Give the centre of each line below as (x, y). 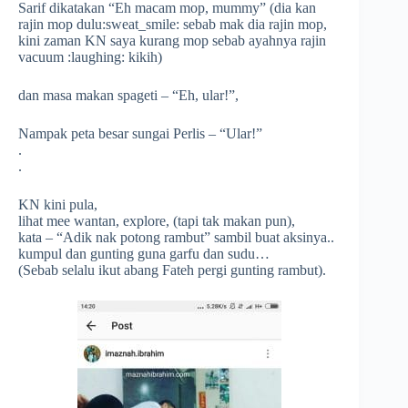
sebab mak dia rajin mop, (253, 24)
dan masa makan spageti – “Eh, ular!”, (128, 95)
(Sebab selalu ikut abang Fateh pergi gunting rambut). (172, 270)
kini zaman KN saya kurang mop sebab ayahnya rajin (172, 41)
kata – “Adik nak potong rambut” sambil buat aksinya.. (176, 237)
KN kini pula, (58, 204)
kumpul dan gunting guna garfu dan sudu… (144, 254)
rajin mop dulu (60, 24)
